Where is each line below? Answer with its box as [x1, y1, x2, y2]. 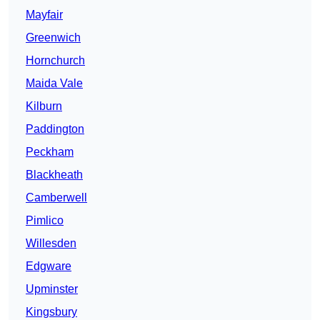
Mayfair [26, 9, 63, 21]
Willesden [26, 237, 76, 250]
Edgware [26, 260, 71, 273]
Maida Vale [26, 77, 83, 90]
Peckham [26, 146, 74, 159]
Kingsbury [26, 306, 77, 319]
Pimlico [26, 214, 64, 227]
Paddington [26, 123, 84, 136]
